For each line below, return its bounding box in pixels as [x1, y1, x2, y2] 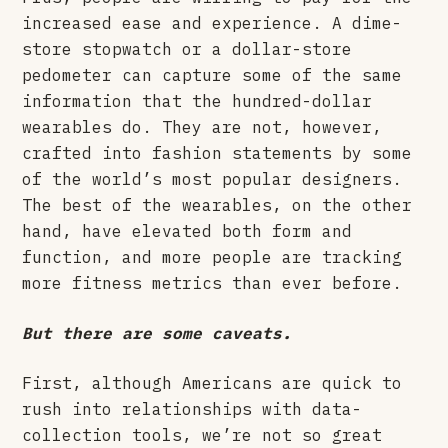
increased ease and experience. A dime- [22, 12, 403, 33]
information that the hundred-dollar [22, 90, 373, 111]
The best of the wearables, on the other [22, 194, 413, 215]
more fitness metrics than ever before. [22, 272, 403, 293]
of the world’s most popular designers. [22, 168, 403, 189]
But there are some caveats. [22, 322, 293, 343]
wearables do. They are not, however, [22, 116, 383, 137]
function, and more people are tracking [22, 246, 403, 267]
